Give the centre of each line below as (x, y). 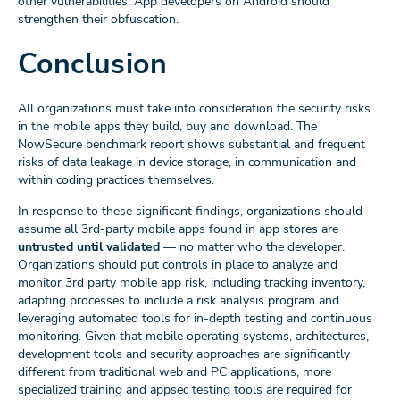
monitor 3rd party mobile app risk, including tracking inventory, (192, 283)
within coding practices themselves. (116, 180)
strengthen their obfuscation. (98, 20)
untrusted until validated (89, 247)
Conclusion (92, 64)
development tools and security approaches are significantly (184, 354)
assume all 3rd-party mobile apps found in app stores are (178, 229)
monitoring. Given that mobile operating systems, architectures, (193, 337)
